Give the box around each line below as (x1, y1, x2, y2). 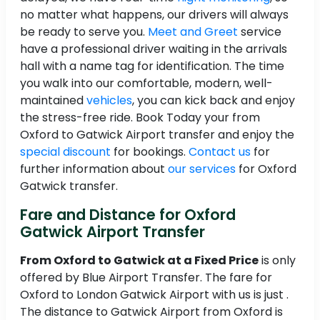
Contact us (189, 144, 251, 161)
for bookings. (111, 144, 189, 161)
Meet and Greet (148, 24, 238, 41)
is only (259, 252, 296, 269)
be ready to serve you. (20, 24, 148, 41)
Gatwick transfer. (20, 178, 118, 195)
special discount (20, 144, 111, 161)
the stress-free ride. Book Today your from (20, 109, 260, 126)
